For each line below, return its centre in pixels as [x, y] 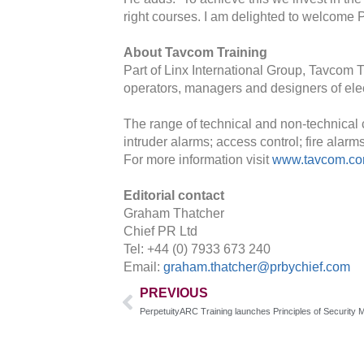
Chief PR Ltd [160, 231]
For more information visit [198, 160]
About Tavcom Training [195, 52]
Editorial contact [174, 195]
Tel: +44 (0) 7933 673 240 [197, 249]
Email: [143, 267]
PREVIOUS [174, 293]
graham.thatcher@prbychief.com [257, 267]
